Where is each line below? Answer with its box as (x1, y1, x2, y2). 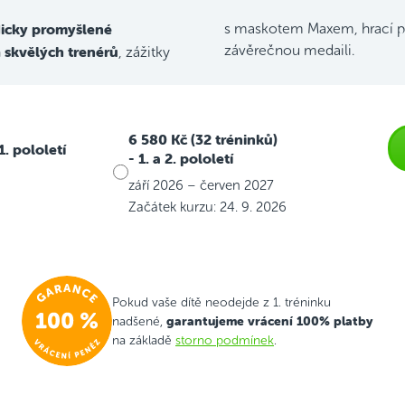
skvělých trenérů (5, 42, 118, 61)
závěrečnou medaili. (224, 42, 355, 59)
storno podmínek (175, 333, 274, 347)
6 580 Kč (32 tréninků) (127, 130, 278, 149)
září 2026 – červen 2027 (127, 177, 274, 193)
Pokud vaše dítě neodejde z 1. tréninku (112, 295, 331, 309)
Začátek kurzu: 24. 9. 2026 (127, 200, 287, 215)
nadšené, (112, 314, 166, 328)
